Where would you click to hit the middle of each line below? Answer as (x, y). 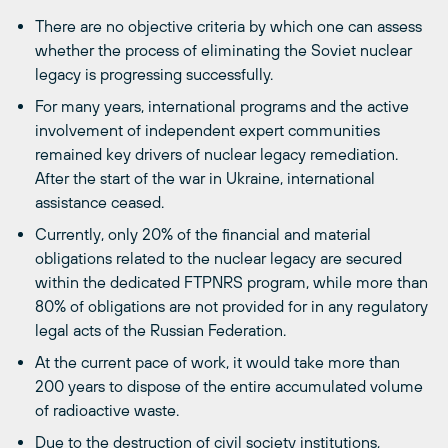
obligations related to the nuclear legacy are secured (219, 258)
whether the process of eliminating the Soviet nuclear (224, 50)
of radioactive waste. (107, 410)
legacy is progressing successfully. (154, 74)
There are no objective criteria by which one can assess (229, 26)
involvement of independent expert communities (208, 130)
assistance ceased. (100, 202)
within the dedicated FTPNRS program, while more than (232, 282)
